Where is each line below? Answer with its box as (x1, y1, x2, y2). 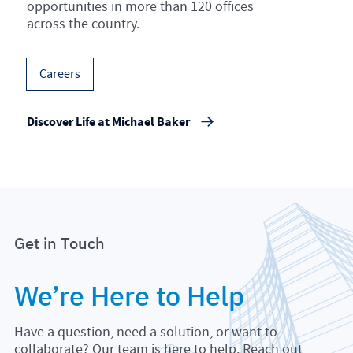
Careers (39, 65, 81, 82)
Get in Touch (13, 232, 105, 254)
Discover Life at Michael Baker (27, 113, 191, 131)
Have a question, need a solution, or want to (13, 322, 277, 341)
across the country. (27, 14, 140, 33)
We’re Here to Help (13, 277, 244, 313)
